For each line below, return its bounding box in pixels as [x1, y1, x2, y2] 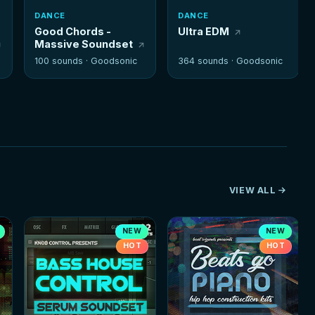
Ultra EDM [178, 25, 230, 37]
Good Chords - [34, 25, 112, 37]
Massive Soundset [34, 38, 134, 50]
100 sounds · [34, 56, 91, 67]
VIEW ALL [229, 185, 276, 196]
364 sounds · [178, 56, 237, 67]
